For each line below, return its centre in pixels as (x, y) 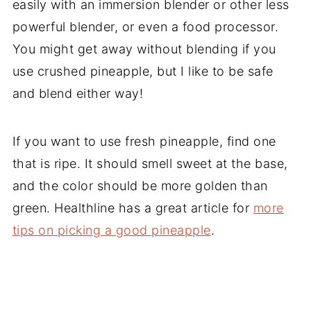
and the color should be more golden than (140, 185)
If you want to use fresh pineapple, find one (144, 141)
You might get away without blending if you (144, 49)
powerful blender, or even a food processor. (145, 26)
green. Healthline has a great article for (133, 208)
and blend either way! (78, 93)
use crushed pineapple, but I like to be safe (143, 71)
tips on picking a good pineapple (111, 230)
